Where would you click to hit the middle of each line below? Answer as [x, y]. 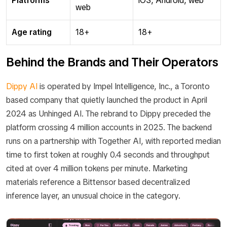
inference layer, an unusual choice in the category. [93, 196]
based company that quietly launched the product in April [107, 100]
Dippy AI [23, 86]
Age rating [32, 32]
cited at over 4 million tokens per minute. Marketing [97, 168]
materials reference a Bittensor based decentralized [98, 182]
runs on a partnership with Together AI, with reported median [113, 141]
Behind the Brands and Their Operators [112, 62]
